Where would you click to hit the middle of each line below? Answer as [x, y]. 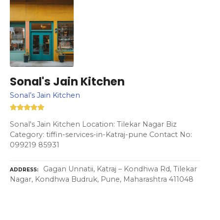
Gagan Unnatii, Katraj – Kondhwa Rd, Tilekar [120, 169]
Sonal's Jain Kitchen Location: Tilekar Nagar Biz [93, 124]
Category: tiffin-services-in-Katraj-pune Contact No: [101, 134]
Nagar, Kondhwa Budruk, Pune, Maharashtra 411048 [102, 179]
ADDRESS [23, 170]
